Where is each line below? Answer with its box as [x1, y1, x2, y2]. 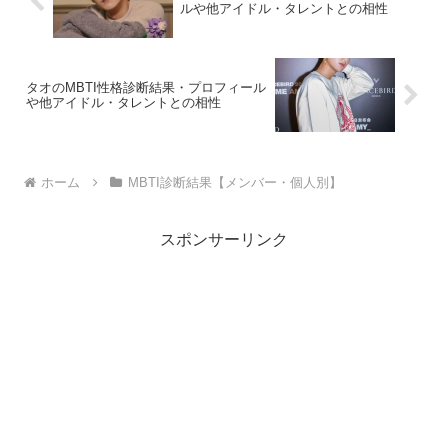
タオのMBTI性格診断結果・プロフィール [26, 80, 266, 96]
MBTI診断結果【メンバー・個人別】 [127, 175, 342, 191]
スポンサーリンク [160, 231, 288, 249]
